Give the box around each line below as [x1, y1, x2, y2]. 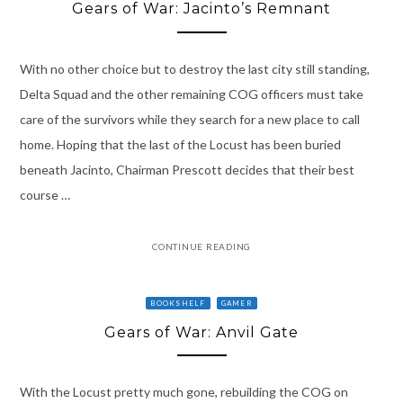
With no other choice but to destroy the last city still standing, [19, 60, 370, 76]
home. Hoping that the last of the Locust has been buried [19, 136, 341, 152]
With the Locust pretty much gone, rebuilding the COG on [19, 384, 348, 400]
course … [19, 186, 70, 202]
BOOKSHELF [150, 298, 206, 308]
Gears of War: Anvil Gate [104, 323, 299, 341]
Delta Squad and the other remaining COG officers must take [19, 85, 363, 102]
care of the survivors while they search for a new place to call [19, 111, 360, 127]
